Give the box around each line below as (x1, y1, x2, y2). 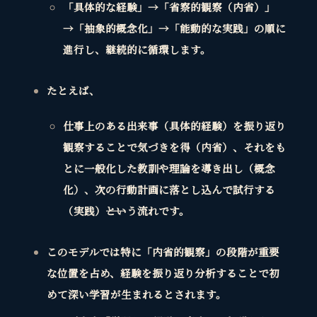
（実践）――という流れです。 (62, 202, 190, 218)
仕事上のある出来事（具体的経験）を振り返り (62, 117, 286, 133)
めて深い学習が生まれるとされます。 (46, 286, 226, 301)
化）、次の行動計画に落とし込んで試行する (62, 181, 275, 197)
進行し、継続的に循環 (62, 41, 169, 57)
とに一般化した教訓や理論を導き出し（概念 (62, 160, 275, 175)
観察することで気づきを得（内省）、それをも (62, 139, 286, 154)
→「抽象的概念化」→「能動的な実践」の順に (62, 20, 286, 35)
